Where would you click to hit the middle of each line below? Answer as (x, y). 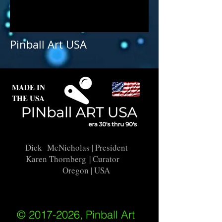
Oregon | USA (76, 170)
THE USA (28, 98)
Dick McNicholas (57, 147)
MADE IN (28, 87)
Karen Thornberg (56, 159)
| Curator (115, 159)
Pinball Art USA (48, 44)
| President (109, 147)
